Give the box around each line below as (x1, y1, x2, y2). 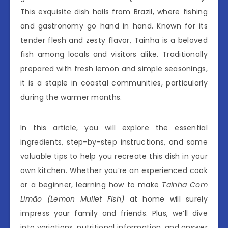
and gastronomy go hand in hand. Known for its (20, 21, 208, 31)
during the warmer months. (20, 92, 122, 102)
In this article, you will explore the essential (20, 123, 208, 133)
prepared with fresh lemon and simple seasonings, (20, 64, 208, 74)
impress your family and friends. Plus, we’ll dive (20, 208, 208, 218)
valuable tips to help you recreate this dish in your (20, 151, 208, 161)
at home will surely (124, 194, 208, 204)
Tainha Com (162, 180, 208, 190)
